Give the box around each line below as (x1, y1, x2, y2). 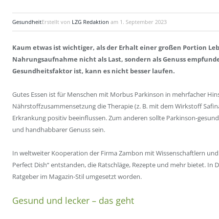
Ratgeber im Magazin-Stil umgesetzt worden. (12, 172, 142, 181)
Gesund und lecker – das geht (12, 195, 134, 207)
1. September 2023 (120, 18, 167, 25)
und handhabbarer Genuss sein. (12, 125, 105, 134)
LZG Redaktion (72, 18, 109, 25)
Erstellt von (42, 18, 72, 25)
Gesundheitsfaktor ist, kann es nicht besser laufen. (12, 66, 175, 75)
